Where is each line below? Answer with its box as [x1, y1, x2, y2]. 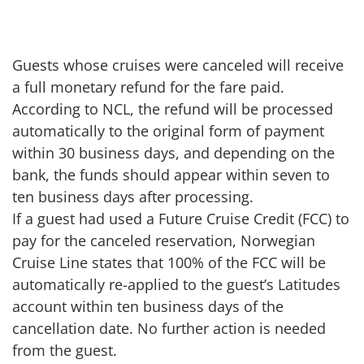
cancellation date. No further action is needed [12, 318, 326, 338]
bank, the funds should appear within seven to [12, 164, 330, 184]
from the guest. [12, 340, 117, 360]
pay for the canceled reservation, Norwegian [12, 230, 315, 250]
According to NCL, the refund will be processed [12, 98, 333, 119]
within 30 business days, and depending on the [12, 142, 335, 162]
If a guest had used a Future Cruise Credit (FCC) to [12, 208, 349, 228]
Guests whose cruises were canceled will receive [12, 54, 344, 75]
